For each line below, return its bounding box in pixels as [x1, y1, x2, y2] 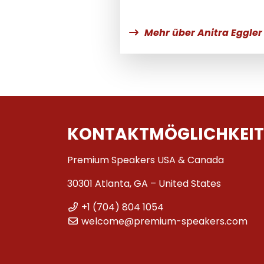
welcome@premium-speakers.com [81, 214, 247, 228]
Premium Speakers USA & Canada [67, 153, 224, 167]
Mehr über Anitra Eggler [144, 25, 262, 39]
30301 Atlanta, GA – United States [67, 176, 221, 190]
